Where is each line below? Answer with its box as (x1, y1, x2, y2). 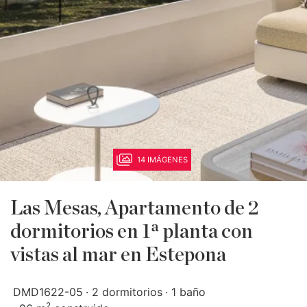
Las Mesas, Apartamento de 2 (10, 199, 259, 219)
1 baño (171, 285, 206, 299)
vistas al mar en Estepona (10, 245, 226, 265)
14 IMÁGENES (137, 155, 188, 164)
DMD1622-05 (13, 285, 83, 299)
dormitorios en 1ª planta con (10, 222, 253, 242)
